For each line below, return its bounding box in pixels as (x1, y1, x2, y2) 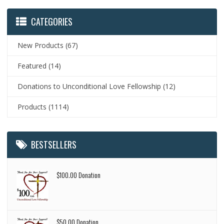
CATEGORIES (31, 15, 73, 28)
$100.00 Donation (56, 169, 101, 180)
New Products (17, 40, 64, 50)
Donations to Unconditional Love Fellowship (17, 81, 161, 91)
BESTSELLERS (31, 138, 77, 151)
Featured (17, 61, 47, 71)
